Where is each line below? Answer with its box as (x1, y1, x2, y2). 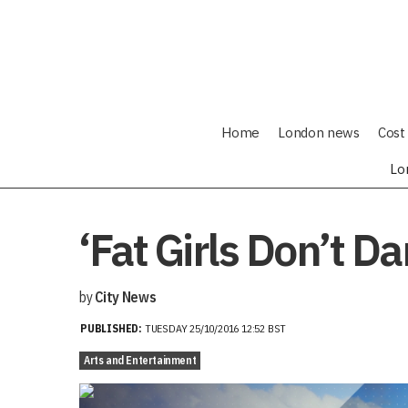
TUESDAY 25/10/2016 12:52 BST (144, 321, 287, 335)
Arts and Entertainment (84, 353, 197, 367)
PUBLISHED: (80, 321, 145, 335)
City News (95, 288, 157, 306)
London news (278, 124, 360, 141)
